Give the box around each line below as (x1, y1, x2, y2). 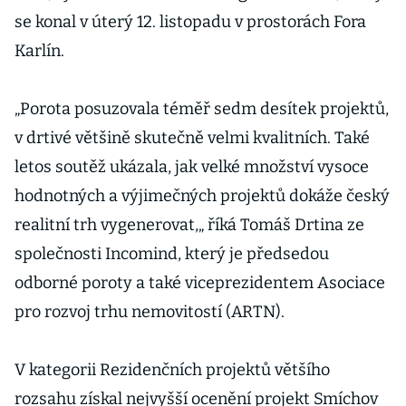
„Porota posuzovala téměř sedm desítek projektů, (14, 99, 389, 119)
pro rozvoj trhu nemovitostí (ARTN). (14, 302, 285, 322)
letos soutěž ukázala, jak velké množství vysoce (14, 157, 369, 177)
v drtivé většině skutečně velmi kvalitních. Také (14, 128, 370, 148)
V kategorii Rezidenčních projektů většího (14, 360, 330, 380)
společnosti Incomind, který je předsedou (14, 244, 329, 264)
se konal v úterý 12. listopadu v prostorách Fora (14, 12, 366, 32)
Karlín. (14, 41, 64, 61)
